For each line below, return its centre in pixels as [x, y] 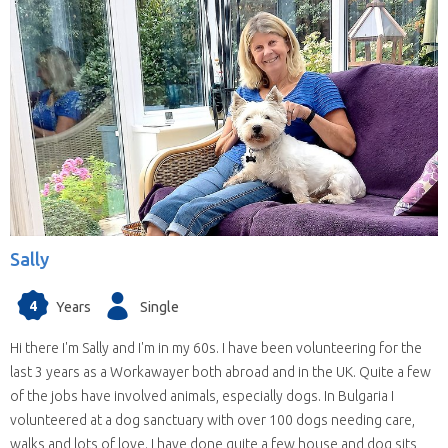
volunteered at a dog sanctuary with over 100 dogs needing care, [212, 420]
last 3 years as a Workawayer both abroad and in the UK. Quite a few [220, 372]
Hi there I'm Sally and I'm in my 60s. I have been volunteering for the [216, 348]
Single [159, 306]
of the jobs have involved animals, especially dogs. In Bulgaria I [202, 396]
